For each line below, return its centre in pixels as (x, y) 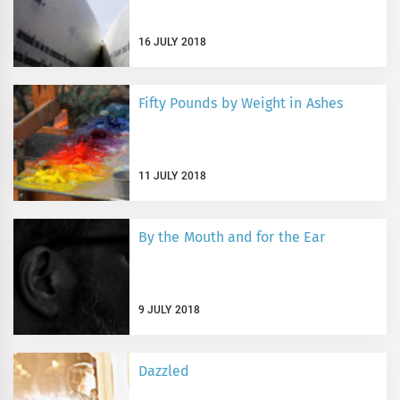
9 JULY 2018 (169, 310)
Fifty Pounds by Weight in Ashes (241, 104)
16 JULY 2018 (172, 42)
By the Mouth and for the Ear (232, 237)
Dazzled (164, 371)
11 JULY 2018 (172, 176)
